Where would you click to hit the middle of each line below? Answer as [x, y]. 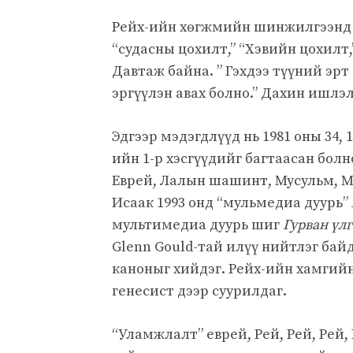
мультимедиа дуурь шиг [197, 225]
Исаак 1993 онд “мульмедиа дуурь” [232, 203]
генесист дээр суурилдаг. [199, 291]
